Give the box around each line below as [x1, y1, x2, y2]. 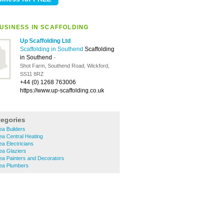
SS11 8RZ [20, 71, 44, 77]
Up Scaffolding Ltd [20, 37, 71, 44]
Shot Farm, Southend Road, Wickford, [20, 63, 109, 69]
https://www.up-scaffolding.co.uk [20, 87, 104, 94]
